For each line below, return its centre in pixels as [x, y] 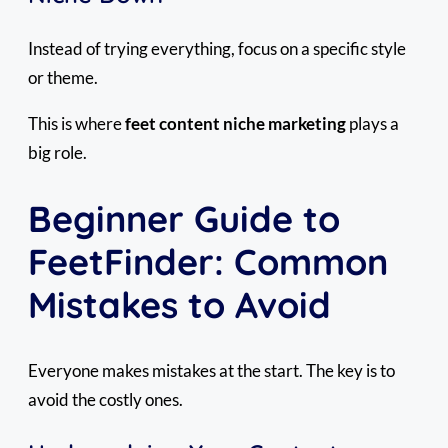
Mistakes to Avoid [179, 304]
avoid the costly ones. [105, 399]
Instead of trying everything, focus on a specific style [217, 48]
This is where [76, 123]
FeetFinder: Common [208, 261]
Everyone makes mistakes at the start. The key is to [211, 370]
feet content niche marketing [235, 123]
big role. [57, 152]
